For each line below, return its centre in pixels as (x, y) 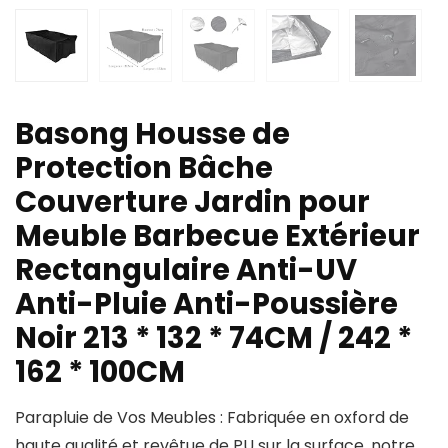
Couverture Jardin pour (192, 202)
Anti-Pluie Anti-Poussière (206, 304)
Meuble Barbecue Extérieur (217, 236)
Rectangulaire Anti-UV (186, 270)
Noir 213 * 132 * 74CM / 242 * (213, 338)
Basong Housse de (152, 134)
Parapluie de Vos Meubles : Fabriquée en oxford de (212, 418)
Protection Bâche (144, 168)
